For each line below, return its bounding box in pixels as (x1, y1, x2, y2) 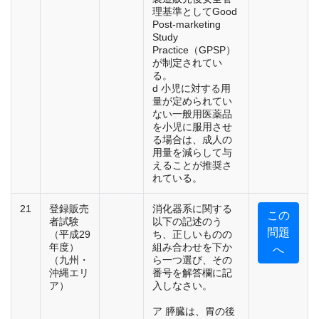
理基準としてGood (152, 6, 237, 18)
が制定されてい (152, 57, 222, 69)
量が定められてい (152, 95, 232, 108)
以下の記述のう (152, 216, 222, 228)
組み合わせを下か (152, 241, 232, 253)
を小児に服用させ (152, 121, 232, 133)
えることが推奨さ (152, 159, 232, 172)
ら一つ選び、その (152, 254, 232, 266)
